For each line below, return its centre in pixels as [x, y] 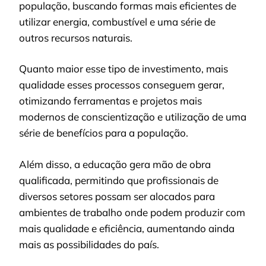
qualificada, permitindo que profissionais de [119, 180]
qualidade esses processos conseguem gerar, [122, 85]
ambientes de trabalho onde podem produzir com [132, 212]
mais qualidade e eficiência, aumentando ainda [127, 228]
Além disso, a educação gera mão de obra [115, 164]
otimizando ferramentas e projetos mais [110, 101]
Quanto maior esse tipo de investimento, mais [123, 69]
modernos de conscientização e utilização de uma [133, 117]
